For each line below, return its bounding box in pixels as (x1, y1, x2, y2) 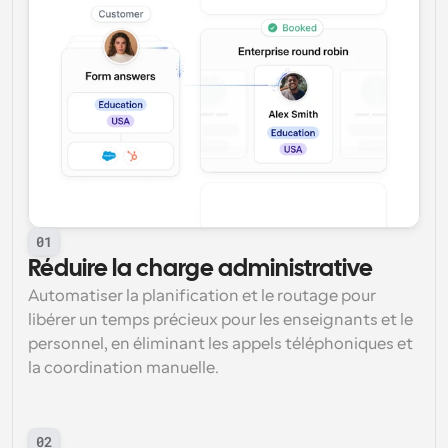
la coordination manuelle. (28, 359, 219, 377)
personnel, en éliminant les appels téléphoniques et (28, 335, 413, 353)
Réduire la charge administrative (28, 258, 373, 281)
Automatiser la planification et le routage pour (28, 287, 376, 305)
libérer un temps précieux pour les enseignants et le (28, 311, 413, 329)
